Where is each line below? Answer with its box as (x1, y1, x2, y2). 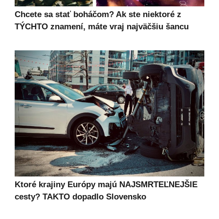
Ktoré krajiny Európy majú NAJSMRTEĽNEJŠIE (15, 180, 197, 189)
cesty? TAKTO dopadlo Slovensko (15, 192, 146, 201)
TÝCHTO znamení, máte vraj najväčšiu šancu (15, 22, 189, 31)
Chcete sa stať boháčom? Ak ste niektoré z (15, 9, 181, 19)
